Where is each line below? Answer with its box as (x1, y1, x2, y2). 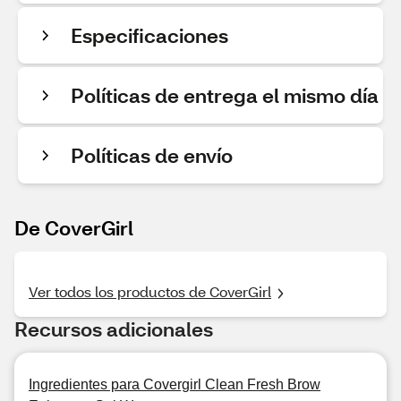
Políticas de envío (71, 142, 233, 168)
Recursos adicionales (14, 316, 213, 342)
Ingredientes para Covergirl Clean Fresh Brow (29, 377, 320, 392)
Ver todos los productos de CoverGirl (29, 282, 271, 301)
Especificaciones (71, 22, 228, 48)
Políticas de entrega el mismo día (71, 82, 379, 108)
